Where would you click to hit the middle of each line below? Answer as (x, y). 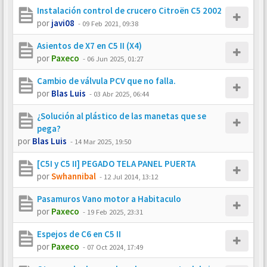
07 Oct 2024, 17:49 (115, 247)
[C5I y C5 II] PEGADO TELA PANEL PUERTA (116, 164)
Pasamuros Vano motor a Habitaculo (109, 199)
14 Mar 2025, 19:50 (103, 141)
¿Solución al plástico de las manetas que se (122, 116)
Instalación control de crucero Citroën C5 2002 (129, 10)
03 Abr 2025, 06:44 (121, 94)
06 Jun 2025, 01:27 (115, 58)
